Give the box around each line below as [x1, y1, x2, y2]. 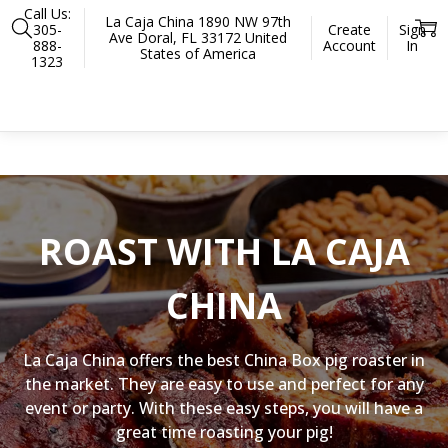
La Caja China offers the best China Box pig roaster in [23, 348, 425, 371]
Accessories [70, 61, 139, 79]
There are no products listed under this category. [11, 97, 327, 117]
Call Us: [23, 3, 71, 23]
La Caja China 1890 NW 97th [104, 11, 291, 31]
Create [327, 19, 371, 39]
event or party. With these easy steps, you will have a [25, 396, 423, 419]
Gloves [323, 61, 363, 79]
